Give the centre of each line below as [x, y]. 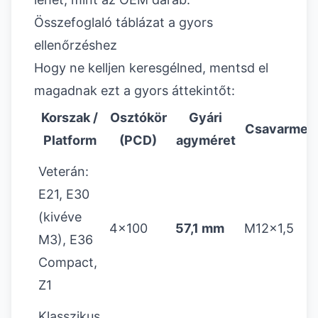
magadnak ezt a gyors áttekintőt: [135, 91]
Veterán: [64, 172]
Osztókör [138, 118]
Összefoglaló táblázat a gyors [124, 23]
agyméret [205, 141]
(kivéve [60, 217]
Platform [70, 141]
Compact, [68, 263]
